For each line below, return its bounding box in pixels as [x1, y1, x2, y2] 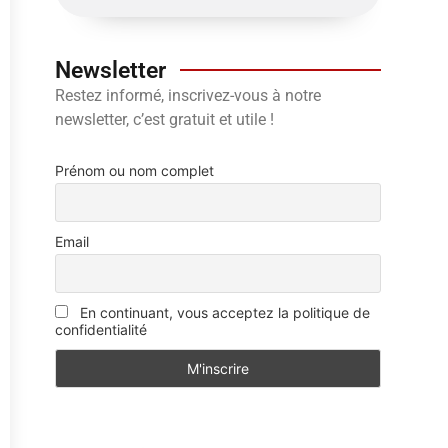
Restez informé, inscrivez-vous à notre [54, 85, 321, 105]
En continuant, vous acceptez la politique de [75, 303, 370, 321]
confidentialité [54, 320, 147, 338]
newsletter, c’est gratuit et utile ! [54, 109, 274, 129]
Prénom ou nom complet [54, 162, 214, 180]
